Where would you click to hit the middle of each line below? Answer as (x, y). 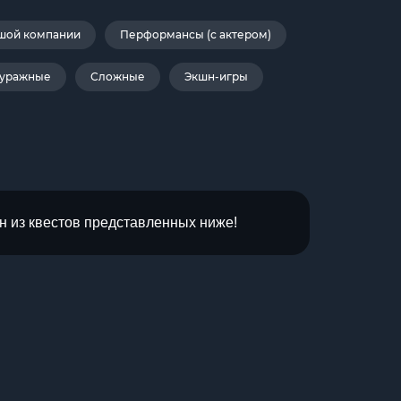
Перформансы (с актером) (196, 34)
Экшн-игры (216, 77)
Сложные (117, 77)
